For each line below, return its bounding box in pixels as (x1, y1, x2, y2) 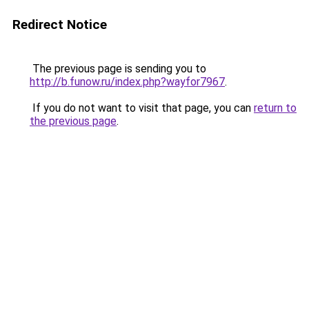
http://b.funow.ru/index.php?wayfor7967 (30, 75, 225, 88)
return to (254, 101, 297, 114)
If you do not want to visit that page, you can (30, 101, 254, 114)
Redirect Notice (12, 17, 107, 32)
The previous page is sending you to (30, 62, 206, 75)
